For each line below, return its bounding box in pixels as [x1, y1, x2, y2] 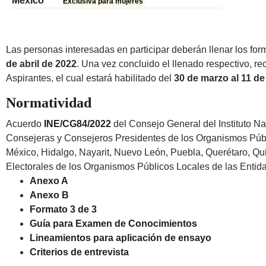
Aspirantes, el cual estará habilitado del [6, 73, 174, 84]
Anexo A [30, 176, 68, 186]
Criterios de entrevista [30, 247, 129, 258]
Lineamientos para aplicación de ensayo [30, 233, 211, 243]
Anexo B [30, 190, 69, 201]
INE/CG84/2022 [44, 119, 111, 129]
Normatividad [6, 95, 91, 111]
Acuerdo [6, 119, 44, 129]
